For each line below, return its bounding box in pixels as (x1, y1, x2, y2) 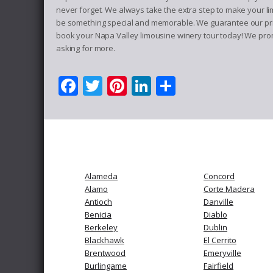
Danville (204, 196, 233, 207)
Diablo (204, 209, 227, 220)
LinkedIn (151, 73, 229, 99)
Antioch (85, 196, 112, 207)
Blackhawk (85, 235, 124, 246)
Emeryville (204, 247, 241, 258)
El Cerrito (204, 235, 236, 246)
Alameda (85, 171, 118, 182)
